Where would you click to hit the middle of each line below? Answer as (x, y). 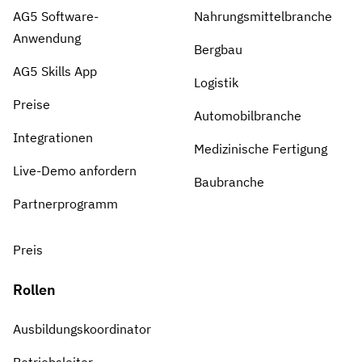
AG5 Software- (56, 17)
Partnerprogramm (65, 204)
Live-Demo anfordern (75, 171)
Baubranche (229, 182)
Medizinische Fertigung (260, 149)
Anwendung (47, 38)
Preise (32, 105)
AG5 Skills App (55, 72)
